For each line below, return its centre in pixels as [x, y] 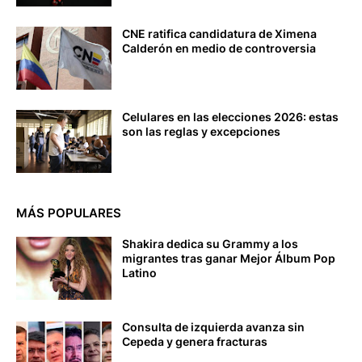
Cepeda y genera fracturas [195, 341]
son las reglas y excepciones [201, 131]
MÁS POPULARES [69, 213]
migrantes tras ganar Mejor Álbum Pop [229, 258]
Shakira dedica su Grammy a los [210, 244]
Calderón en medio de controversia [219, 48]
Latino [139, 273]
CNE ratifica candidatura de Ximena [219, 34]
